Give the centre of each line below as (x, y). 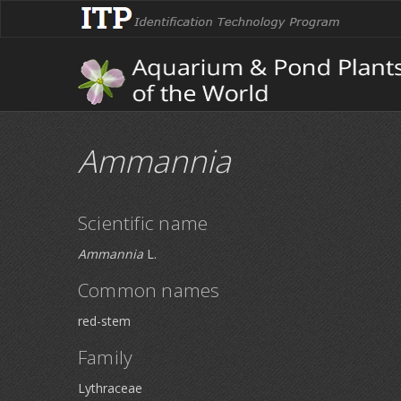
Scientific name (143, 223)
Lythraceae (110, 388)
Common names (149, 290)
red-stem (104, 321)
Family (106, 357)
